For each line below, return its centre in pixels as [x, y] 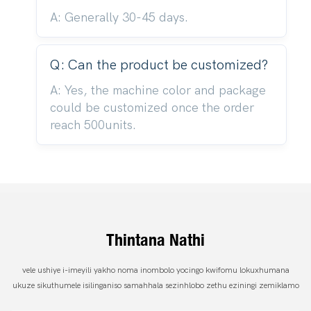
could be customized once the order [152, 108]
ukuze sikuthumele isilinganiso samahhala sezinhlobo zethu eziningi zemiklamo [155, 286]
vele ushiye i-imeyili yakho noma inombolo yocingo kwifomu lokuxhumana [155, 270]
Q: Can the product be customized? [159, 65]
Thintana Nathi [155, 240]
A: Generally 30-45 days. [119, 17]
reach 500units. [93, 125]
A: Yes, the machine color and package [158, 90]
